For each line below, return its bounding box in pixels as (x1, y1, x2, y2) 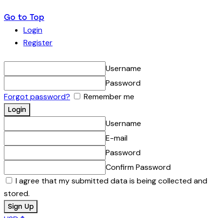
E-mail (106, 132, 127, 143)
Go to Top (4, 12, 44, 22)
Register (23, 37, 53, 48)
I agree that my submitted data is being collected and (14, 175, 207, 186)
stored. (4, 188, 30, 199)
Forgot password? (4, 91, 70, 102)
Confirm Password (106, 162, 171, 172)
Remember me (82, 91, 134, 102)
